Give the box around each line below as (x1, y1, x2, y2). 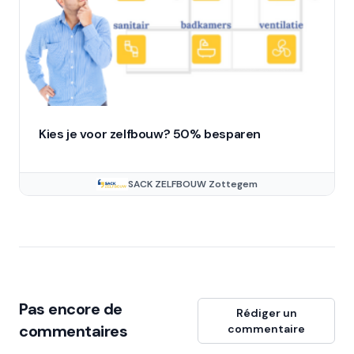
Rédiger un (235, 305, 297, 320)
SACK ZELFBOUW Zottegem (127, 177, 258, 190)
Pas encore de (19, 298, 122, 319)
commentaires (19, 320, 127, 341)
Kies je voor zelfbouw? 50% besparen (39, 125, 261, 142)
